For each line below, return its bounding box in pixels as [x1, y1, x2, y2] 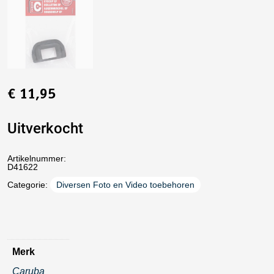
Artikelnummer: [7, 154, 66, 163]
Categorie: [7, 180, 50, 190]
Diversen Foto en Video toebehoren [56, 180, 194, 190]
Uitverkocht [7, 120, 83, 137]
